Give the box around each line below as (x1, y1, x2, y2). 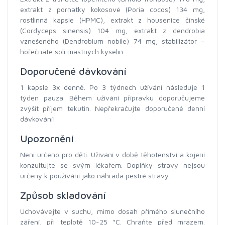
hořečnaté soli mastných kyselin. (20, 47, 125, 56)
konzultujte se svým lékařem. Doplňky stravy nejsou (20, 161, 205, 169)
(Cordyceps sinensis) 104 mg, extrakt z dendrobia (20, 26, 205, 35)
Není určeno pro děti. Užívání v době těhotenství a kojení (20, 150, 205, 159)
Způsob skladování (20, 189, 106, 201)
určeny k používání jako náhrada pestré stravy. (20, 171, 170, 180)
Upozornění (20, 133, 74, 144)
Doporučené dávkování (20, 65, 127, 77)
